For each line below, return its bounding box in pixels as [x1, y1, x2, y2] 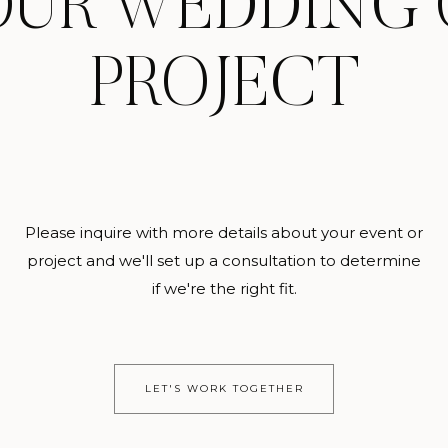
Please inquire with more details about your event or [25, 223, 423, 242]
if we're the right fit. [151, 279, 297, 298]
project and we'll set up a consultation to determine [27, 251, 421, 270]
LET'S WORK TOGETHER [145, 382, 304, 395]
